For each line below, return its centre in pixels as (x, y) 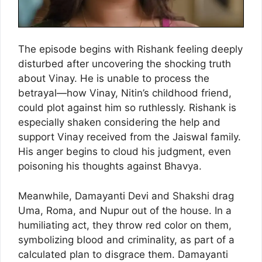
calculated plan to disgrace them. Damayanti (123, 254)
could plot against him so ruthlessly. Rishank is (127, 108)
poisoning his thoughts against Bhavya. (110, 166)
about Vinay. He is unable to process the (114, 79)
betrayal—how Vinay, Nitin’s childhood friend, (125, 93)
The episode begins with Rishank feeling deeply (130, 49)
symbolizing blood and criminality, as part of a (126, 239)
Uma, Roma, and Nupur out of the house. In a (125, 210)
